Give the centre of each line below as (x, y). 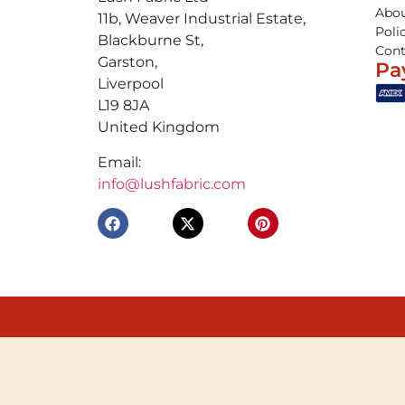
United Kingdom (158, 127)
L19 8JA (123, 106)
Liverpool (130, 84)
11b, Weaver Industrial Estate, (201, 19)
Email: (119, 162)
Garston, (127, 62)
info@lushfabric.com (171, 184)
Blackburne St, (150, 41)
